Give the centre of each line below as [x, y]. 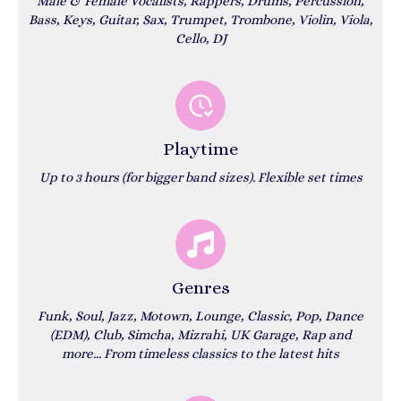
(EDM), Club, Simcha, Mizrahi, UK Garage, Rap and [200, 335]
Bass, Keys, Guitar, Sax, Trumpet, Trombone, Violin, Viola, [200, 20]
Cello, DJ [200, 38]
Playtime [200, 149]
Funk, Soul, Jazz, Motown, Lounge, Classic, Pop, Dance [200, 316]
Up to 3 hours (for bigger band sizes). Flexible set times [200, 177]
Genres [200, 288]
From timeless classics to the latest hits [222, 354]
